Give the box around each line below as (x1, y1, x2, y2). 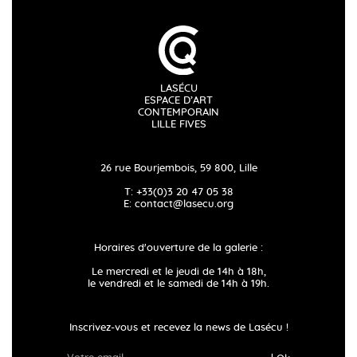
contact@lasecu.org (135, 198, 233, 210)
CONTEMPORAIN (138, 107, 219, 118)
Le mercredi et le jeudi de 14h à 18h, (91, 266, 266, 277)
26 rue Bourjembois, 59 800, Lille (100, 163, 257, 174)
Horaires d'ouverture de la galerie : (94, 242, 263, 253)
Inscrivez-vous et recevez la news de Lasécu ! (69, 322, 288, 333)
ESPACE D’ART (144, 95, 213, 106)
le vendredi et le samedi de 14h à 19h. (88, 278, 269, 289)
